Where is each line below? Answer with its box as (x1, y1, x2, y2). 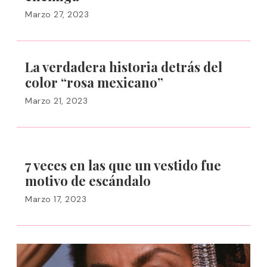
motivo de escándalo (25, 172, 151, 190)
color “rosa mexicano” (25, 73, 163, 91)
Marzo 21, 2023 (25, 95, 88, 106)
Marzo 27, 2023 (25, 9, 89, 20)
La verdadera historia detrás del (25, 58, 222, 76)
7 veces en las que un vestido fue (25, 156, 221, 174)
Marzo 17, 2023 (25, 194, 86, 204)
